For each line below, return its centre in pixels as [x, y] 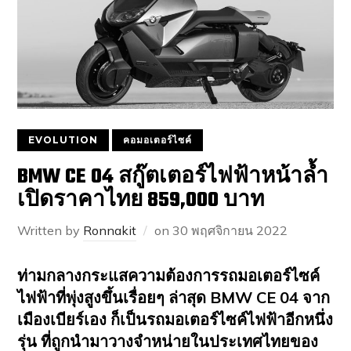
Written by [51, 230]
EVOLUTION [63, 139]
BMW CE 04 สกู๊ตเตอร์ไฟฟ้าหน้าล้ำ [173, 177]
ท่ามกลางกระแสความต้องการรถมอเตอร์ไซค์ [169, 275]
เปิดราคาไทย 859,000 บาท [141, 200]
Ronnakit [110, 230]
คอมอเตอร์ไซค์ [158, 139]
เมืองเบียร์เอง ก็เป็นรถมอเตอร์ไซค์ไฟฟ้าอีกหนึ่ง [175, 319]
